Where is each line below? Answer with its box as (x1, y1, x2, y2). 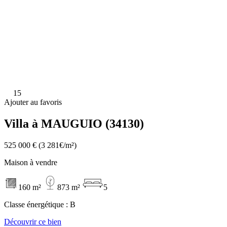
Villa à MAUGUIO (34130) (4, 117, 144, 130)
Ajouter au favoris (4, 97, 62, 106)
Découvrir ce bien (4, 217, 61, 226)
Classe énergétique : (4, 200, 70, 209)
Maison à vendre (4, 158, 57, 167)
